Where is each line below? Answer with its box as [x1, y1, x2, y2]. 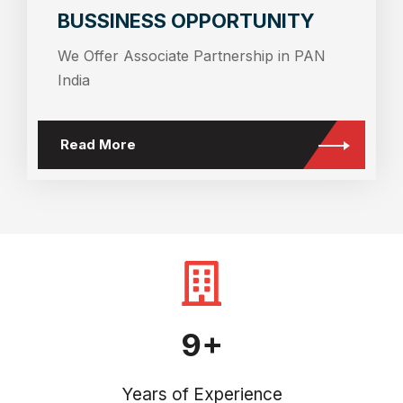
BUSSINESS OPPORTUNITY [58, 8, 315, 32]
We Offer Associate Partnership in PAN [58, 46, 326, 65]
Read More [60, 136, 136, 154]
